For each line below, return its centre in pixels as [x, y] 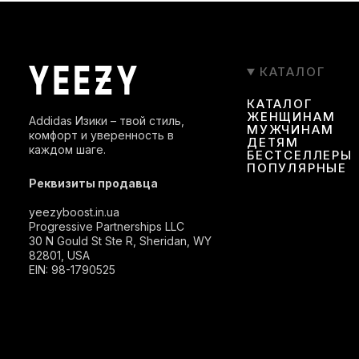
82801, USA [59, 255]
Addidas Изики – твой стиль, [107, 121]
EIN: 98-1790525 [72, 270]
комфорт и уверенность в [101, 135]
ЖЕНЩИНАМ [291, 117]
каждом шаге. [67, 149]
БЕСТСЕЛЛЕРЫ [300, 155]
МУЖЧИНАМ [290, 129]
